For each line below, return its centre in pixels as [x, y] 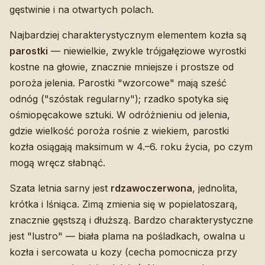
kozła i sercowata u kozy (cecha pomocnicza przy [123, 252]
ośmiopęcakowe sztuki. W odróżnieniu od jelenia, [120, 115]
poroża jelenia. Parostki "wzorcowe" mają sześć [118, 83]
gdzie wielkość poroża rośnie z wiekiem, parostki [119, 131]
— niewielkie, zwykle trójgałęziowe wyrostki [147, 51]
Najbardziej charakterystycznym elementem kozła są [128, 35]
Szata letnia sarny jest [60, 188]
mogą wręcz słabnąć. [57, 163]
